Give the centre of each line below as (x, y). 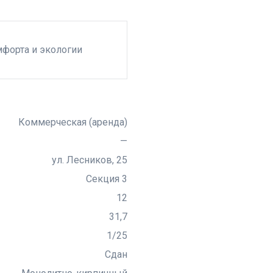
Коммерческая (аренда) (73, 122)
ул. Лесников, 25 (90, 160)
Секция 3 (107, 179)
